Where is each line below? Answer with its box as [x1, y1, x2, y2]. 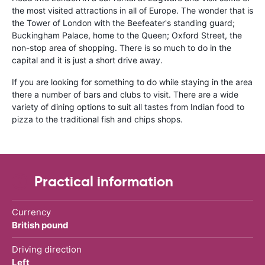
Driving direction [12, 243, 82, 255]
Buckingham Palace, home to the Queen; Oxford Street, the [12, 30, 242, 40]
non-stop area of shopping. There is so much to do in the [12, 42, 231, 53]
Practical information [34, 172, 173, 190]
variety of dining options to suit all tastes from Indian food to [12, 101, 244, 112]
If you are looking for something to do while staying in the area [12, 76, 253, 87]
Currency [12, 206, 51, 218]
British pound [12, 219, 69, 231]
